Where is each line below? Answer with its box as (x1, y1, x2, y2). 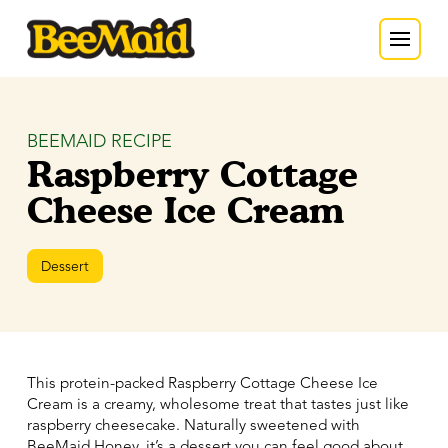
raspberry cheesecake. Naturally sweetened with (26, 417, 360, 434)
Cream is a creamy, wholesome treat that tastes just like (26, 396, 409, 413)
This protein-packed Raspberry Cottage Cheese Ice (26, 375, 378, 392)
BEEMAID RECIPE (26, 133, 172, 151)
